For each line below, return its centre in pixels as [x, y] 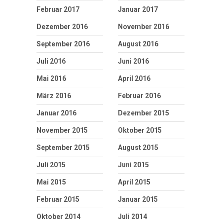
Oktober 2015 [140, 130]
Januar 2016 [56, 113]
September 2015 [63, 148]
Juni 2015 [133, 165]
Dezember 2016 [62, 27]
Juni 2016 [133, 61]
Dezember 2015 [144, 113]
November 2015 [62, 130]
